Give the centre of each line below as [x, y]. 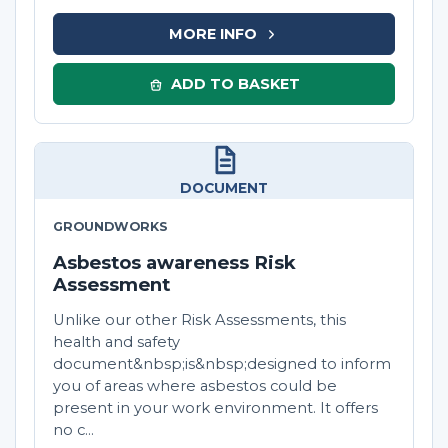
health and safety [116, 342]
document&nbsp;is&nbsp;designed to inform [222, 364]
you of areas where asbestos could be [195, 386]
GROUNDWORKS [110, 227]
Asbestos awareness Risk [174, 263]
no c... [73, 430]
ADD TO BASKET [235, 83]
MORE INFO [212, 33]
